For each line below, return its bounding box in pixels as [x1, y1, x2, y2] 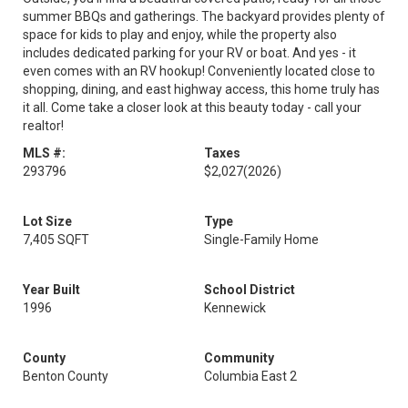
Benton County [23, 369, 108, 383]
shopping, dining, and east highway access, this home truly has [23, 82, 380, 97]
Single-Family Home [204, 232, 319, 247]
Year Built [23, 282, 80, 297]
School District [204, 282, 295, 297]
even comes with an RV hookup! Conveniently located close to [23, 64, 375, 78]
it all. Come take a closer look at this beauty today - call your [23, 100, 362, 115]
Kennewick [204, 301, 266, 315]
